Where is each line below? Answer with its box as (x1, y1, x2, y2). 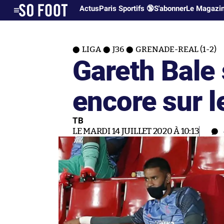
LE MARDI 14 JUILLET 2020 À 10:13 (72, 127, 199, 135)
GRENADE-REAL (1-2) (135, 45, 216, 53)
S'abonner (154, 4, 186, 13)
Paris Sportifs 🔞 (99, 4, 154, 13)
